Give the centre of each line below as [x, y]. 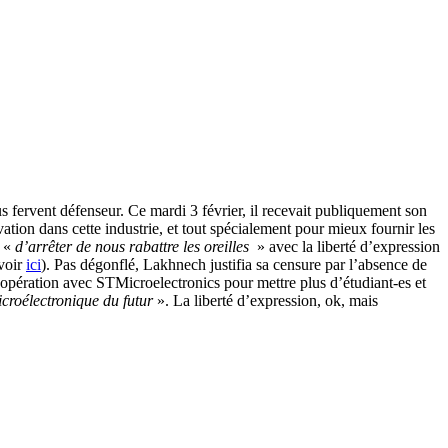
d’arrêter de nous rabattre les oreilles [134, 246]
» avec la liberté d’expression [346, 246]
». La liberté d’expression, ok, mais [265, 300]
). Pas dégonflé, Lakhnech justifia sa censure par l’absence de [234, 264]
